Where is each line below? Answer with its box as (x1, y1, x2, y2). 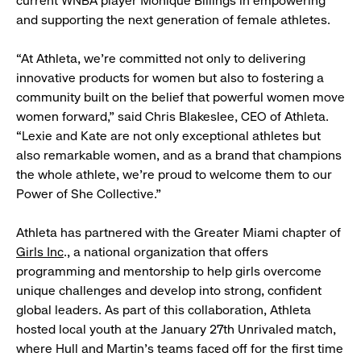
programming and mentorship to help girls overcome (16, 263, 322, 280)
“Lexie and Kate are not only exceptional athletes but (16, 128, 321, 144)
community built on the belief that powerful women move (16, 89, 345, 106)
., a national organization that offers (64, 244, 268, 260)
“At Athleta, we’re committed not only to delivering (16, 51, 305, 67)
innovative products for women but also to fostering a (16, 70, 324, 86)
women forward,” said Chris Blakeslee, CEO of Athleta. (16, 109, 329, 125)
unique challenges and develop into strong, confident (16, 283, 322, 299)
